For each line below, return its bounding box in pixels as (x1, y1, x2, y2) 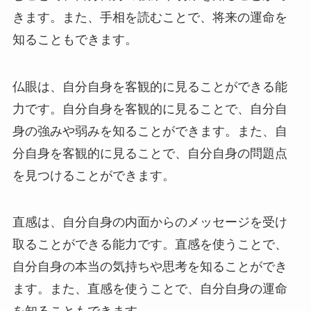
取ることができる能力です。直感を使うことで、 (12, 237, 287, 252)
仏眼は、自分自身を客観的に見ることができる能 (12, 79, 287, 94)
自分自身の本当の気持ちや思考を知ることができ (12, 260, 287, 274)
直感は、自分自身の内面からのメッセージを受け (12, 215, 287, 230)
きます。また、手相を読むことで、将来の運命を (12, 10, 287, 24)
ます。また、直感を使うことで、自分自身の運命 (12, 282, 287, 296)
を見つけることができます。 (12, 168, 175, 183)
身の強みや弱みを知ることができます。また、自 (12, 124, 287, 138)
